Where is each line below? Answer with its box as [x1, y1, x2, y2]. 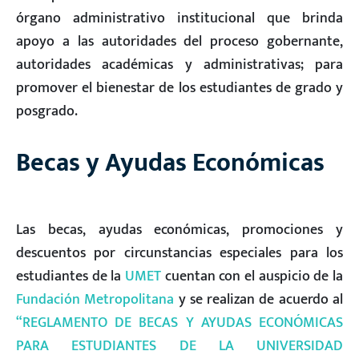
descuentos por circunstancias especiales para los [16, 240, 343, 264]
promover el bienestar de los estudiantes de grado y [16, 76, 343, 100]
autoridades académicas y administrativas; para [16, 53, 343, 77]
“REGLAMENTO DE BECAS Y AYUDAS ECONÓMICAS [16, 310, 343, 334]
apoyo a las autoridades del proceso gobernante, [16, 30, 343, 54]
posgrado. [16, 99, 78, 123]
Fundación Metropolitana [16, 287, 175, 311]
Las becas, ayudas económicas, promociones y [16, 217, 343, 241]
